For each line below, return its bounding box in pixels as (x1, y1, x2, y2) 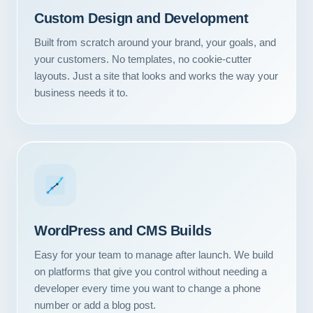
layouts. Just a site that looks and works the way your (34, 70, 278, 82)
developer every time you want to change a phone (34, 282, 261, 294)
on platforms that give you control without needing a (34, 265, 267, 277)
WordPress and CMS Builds (34, 223, 212, 238)
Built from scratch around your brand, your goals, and (34, 36, 276, 48)
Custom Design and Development (34, 10, 249, 26)
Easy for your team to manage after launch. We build (34, 249, 273, 261)
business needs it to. (34, 87, 128, 99)
